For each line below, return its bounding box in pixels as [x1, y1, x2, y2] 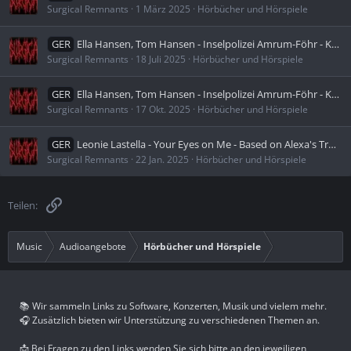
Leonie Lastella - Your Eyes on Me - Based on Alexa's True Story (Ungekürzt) [77, 136, 329, 151]
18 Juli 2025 [136, 52, 186, 66]
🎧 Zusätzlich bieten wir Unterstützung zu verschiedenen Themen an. [20, 313, 320, 327]
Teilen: [8, 197, 38, 212]
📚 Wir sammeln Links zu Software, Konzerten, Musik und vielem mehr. [20, 299, 327, 313]
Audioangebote [60, 239, 126, 253]
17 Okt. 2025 [136, 102, 190, 116]
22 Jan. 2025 [136, 152, 189, 166]
